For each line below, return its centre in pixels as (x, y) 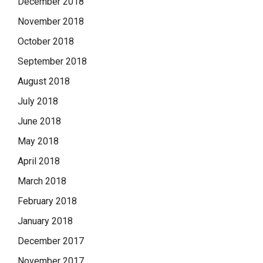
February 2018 (47, 201)
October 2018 (46, 42)
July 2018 (38, 102)
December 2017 (51, 241)
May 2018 (38, 141)
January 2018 (45, 221)
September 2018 (52, 62)
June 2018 (39, 122)
